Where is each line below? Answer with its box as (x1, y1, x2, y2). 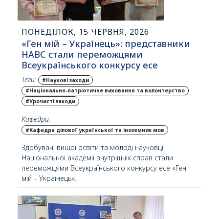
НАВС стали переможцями (22, 48, 143, 60)
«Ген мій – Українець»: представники (22, 37, 190, 49)
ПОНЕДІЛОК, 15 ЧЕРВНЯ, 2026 (22, 26, 149, 37)
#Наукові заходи (42, 76, 89, 84)
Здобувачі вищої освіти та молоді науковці (22, 143, 163, 153)
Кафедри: (22, 114, 50, 124)
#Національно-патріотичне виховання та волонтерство (25, 87, 185, 94)
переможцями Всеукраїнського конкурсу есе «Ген (22, 163, 186, 173)
